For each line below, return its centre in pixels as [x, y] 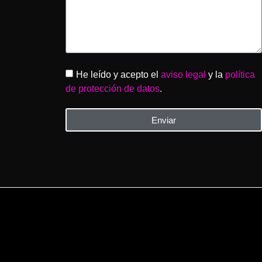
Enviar [164, 120]
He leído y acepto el [118, 75]
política [240, 75]
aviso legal [183, 75]
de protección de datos [113, 89]
